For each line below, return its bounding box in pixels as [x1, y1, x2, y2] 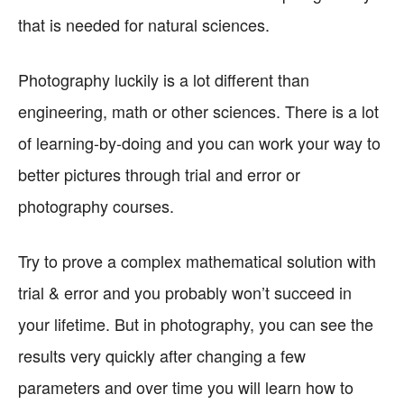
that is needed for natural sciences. [18, 13, 270, 36]
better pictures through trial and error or [18, 162, 300, 186]
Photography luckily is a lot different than [18, 68, 309, 91]
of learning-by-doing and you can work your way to [18, 131, 381, 154]
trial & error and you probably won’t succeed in [18, 280, 352, 304]
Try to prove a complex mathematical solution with [18, 249, 376, 272]
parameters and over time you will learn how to [18, 375, 353, 399]
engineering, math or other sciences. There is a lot [18, 99, 379, 123]
